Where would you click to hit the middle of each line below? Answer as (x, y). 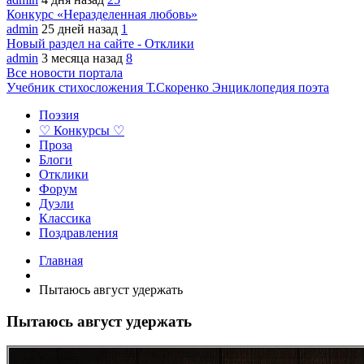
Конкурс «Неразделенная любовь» (102, 14)
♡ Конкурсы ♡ (82, 130)
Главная (61, 260)
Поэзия (59, 115)
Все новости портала (65, 73)
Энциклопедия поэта (271, 87)
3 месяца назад (84, 58)
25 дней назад (81, 29)
